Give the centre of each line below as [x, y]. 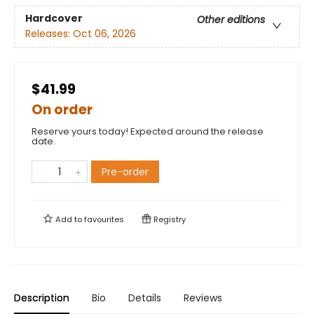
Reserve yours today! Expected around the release [148, 132]
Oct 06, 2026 [104, 34]
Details [145, 298]
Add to [69, 220]
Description [42, 298]
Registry [169, 220]
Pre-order [125, 172]
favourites [104, 220]
